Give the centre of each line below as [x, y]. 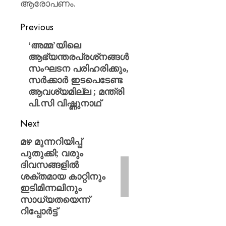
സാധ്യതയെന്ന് [55, 199]
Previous [37, 27]
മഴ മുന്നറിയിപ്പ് [51, 141]
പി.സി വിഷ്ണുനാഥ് [65, 103]
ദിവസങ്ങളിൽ [49, 164]
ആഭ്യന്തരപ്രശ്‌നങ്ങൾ [79, 56]
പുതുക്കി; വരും [52, 153]
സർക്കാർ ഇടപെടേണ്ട [75, 80]
